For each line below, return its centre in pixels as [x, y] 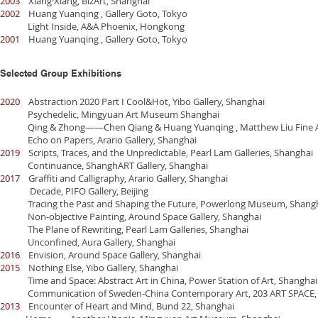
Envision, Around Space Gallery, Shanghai [110, 255]
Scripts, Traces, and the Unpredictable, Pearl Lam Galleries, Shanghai [166, 153]
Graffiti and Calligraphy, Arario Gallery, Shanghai [124, 178]
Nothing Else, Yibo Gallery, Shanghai [99, 268]
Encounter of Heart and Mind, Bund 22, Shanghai [127, 306]
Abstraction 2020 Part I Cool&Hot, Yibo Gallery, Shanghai [142, 102]
